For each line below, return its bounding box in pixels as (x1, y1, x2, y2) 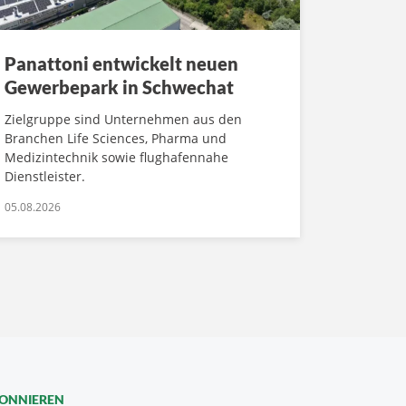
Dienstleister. (5, 168, 85, 186)
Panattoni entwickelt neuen (5, 53, 238, 75)
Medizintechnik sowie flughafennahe (5, 149, 228, 167)
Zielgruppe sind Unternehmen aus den (5, 111, 242, 129)
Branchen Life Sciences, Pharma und (5, 130, 227, 148)
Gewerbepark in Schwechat (5, 76, 234, 99)
